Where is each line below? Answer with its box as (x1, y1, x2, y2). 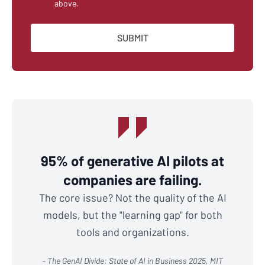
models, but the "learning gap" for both (43, 208, 222, 222)
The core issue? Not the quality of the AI (38, 191, 227, 205)
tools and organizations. (76, 225, 189, 239)
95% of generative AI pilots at (41, 152, 224, 170)
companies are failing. (63, 171, 202, 189)
